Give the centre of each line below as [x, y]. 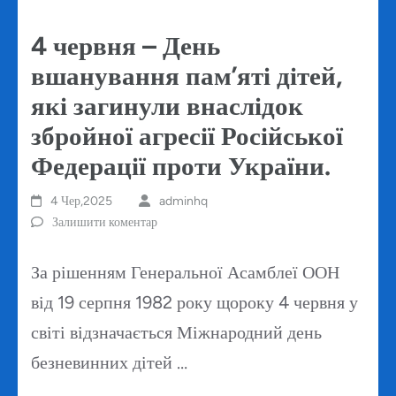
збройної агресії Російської [187, 136]
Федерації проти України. [181, 166]
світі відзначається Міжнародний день [176, 333]
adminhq [183, 202]
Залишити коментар [105, 223]
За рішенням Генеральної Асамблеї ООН [185, 273]
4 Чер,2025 [82, 202]
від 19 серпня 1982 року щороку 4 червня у [194, 303]
